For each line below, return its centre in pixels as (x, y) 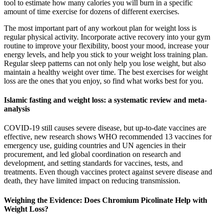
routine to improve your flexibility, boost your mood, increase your (106, 45)
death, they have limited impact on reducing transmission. (92, 181)
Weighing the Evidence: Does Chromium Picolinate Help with (106, 200)
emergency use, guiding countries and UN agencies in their (95, 146)
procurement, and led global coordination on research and (92, 154)
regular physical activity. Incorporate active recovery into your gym (107, 37)
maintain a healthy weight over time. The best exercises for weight (106, 72)
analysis (17, 109)
